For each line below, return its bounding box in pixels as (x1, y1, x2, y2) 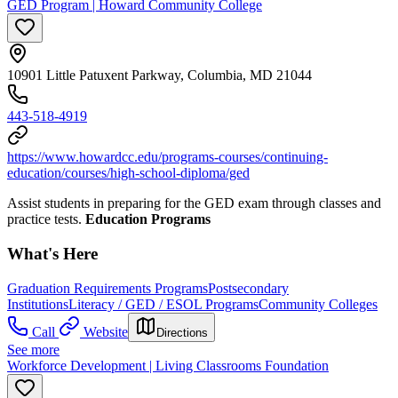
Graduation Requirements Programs (7, 280, 208, 296)
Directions (156, 325, 208, 339)
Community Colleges (259, 296, 378, 312)
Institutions (7, 296, 68, 312)
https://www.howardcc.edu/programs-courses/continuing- (7, 149, 328, 165)
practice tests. (7, 211, 85, 227)
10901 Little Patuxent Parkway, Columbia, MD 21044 (7, 68, 312, 84)
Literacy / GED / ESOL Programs (68, 296, 259, 312)
